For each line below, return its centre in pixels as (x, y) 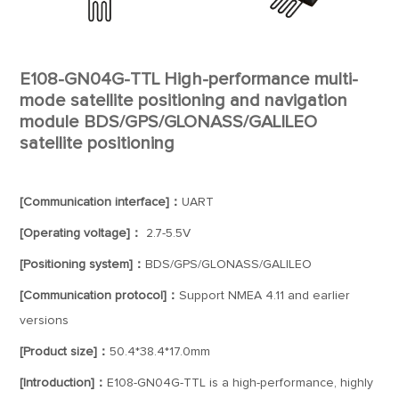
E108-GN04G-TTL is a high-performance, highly (240, 383)
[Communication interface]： (101, 202)
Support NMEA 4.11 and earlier (265, 296)
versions (45, 321)
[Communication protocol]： (100, 296)
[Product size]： (65, 352)
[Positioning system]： (83, 265)
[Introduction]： (64, 383)
